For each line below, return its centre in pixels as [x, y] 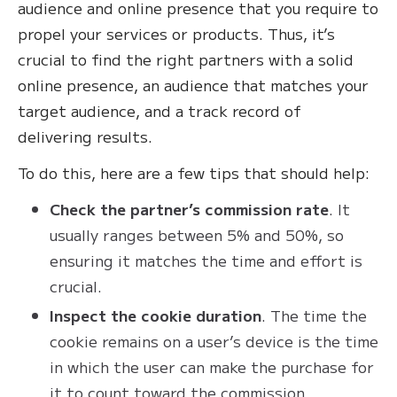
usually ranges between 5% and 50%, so [197, 235]
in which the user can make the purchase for [212, 367]
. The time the [314, 315]
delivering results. [87, 136]
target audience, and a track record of [160, 111]
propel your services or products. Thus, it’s [176, 34]
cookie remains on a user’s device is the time [214, 341]
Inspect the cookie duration [156, 315]
